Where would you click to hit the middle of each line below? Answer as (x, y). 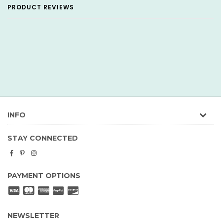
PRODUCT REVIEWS (41, 7)
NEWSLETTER (33, 216)
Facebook (29, 152)
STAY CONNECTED (43, 138)
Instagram (53, 152)
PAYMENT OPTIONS (44, 176)
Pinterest (38, 152)
